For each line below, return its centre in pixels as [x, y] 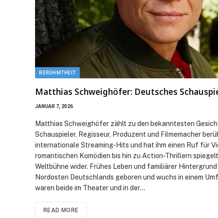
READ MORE [61, 210]
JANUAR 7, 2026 [54, 106]
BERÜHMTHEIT [57, 73]
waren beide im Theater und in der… [90, 188]
